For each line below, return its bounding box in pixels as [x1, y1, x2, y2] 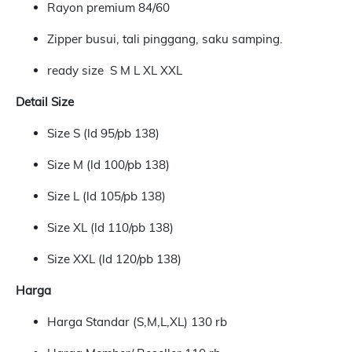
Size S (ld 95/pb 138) [47, 126, 159, 141]
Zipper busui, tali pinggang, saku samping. [47, 31, 283, 47]
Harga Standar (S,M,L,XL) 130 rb [47, 314, 236, 330]
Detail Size [16, 94, 74, 110]
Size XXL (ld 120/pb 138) [47, 251, 181, 267]
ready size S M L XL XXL [47, 63, 182, 79]
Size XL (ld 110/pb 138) [47, 220, 177, 236]
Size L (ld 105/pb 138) [47, 189, 169, 204]
